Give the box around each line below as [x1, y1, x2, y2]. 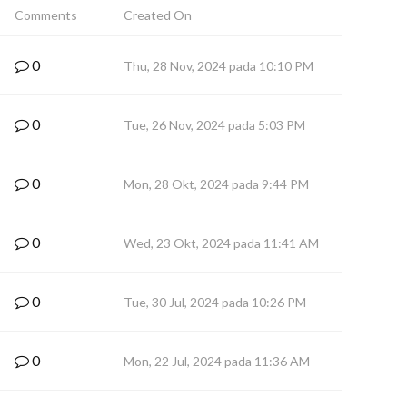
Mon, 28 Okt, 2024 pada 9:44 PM [124, 176, 309, 192]
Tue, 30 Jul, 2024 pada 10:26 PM [124, 294, 306, 310]
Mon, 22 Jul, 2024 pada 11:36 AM [124, 353, 310, 369]
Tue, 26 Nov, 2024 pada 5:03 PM [124, 117, 305, 133]
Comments [15, 7, 77, 23]
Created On [124, 7, 192, 23]
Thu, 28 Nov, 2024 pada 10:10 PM [124, 58, 313, 74]
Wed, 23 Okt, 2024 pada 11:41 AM [124, 235, 319, 251]
